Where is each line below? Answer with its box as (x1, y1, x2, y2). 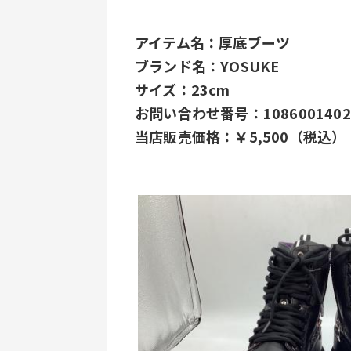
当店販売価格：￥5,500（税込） (135, 126, 346, 147)
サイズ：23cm (135, 79, 230, 100)
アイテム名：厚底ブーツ (135, 32, 291, 52)
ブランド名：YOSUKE (135, 56, 280, 76)
